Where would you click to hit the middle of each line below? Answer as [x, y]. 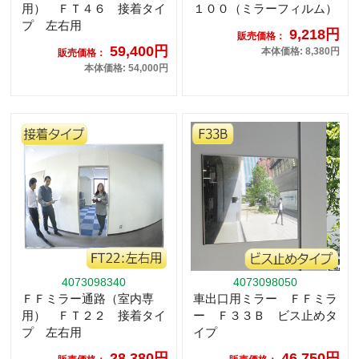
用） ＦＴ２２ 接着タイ [94, 316]
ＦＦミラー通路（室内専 [88, 299]
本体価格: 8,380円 [301, 52]
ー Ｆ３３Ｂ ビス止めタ [265, 316]
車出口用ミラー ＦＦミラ [265, 299]
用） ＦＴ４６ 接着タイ [94, 9]
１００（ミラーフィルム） [265, 9]
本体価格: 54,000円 [126, 69]
